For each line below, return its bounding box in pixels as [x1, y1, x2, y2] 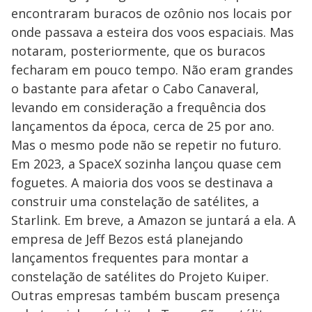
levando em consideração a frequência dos [11, 99, 266, 116]
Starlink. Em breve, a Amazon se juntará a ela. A [11, 212, 295, 229]
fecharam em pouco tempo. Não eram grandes [11, 61, 293, 79]
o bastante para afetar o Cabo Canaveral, [11, 80, 259, 97]
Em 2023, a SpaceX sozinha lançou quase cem [11, 155, 281, 173]
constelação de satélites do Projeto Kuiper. [11, 268, 269, 286]
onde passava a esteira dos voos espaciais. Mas [11, 24, 294, 41]
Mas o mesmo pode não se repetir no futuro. [11, 136, 281, 154]
